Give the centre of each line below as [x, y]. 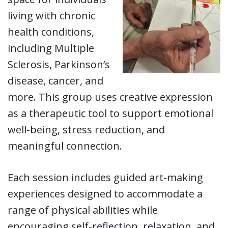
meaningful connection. [65, 146]
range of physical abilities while [83, 210]
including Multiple [51, 48]
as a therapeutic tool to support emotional [110, 113]
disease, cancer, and [55, 81]
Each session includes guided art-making [105, 178]
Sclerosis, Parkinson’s [59, 65]
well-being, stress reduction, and [86, 130]
